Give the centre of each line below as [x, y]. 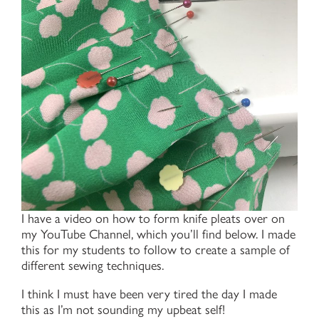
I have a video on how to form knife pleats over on [153, 218]
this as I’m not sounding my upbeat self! [125, 309]
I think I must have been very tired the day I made [149, 294]
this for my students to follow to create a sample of [156, 250]
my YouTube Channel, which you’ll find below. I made [158, 234]
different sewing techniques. [93, 265]
